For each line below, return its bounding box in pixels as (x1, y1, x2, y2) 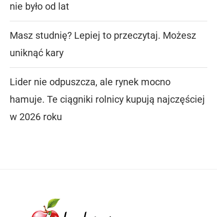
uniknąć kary (10, 46, 63, 59)
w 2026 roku (10, 110, 62, 123)
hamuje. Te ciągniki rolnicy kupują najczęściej (10, 93, 205, 105)
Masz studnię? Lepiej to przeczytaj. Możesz (10, 29, 196, 41)
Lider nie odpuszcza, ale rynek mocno (10, 76, 170, 88)
